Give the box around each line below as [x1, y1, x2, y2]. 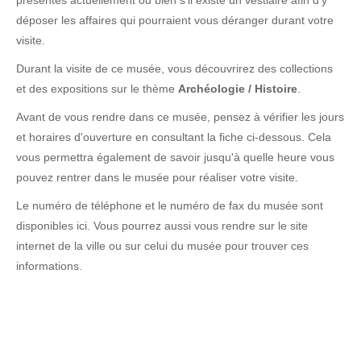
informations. [16, 259, 82, 272]
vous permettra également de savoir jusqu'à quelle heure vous [16, 151, 334, 164]
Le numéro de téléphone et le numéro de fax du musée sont [16, 199, 323, 212]
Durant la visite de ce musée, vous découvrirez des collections [16, 62, 333, 75]
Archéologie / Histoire [178, 82, 297, 95]
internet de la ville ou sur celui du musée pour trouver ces [16, 239, 309, 252]
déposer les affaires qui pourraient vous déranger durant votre [16, 14, 334, 27]
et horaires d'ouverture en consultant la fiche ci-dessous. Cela [16, 131, 331, 143]
